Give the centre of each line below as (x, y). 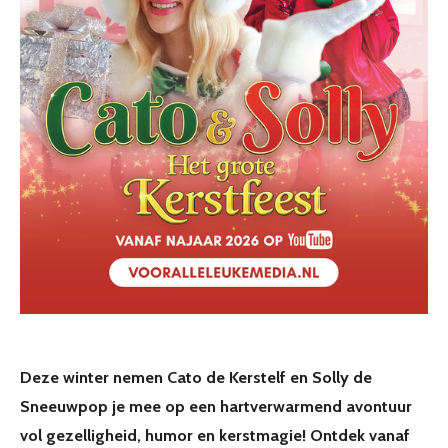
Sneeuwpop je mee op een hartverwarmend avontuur (216, 405)
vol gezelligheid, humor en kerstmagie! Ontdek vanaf (215, 434)
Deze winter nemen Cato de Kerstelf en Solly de (196, 376)
